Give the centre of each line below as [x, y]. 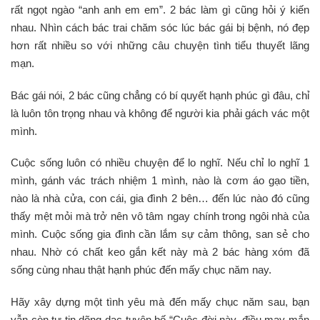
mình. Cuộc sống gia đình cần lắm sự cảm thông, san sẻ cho [160, 234]
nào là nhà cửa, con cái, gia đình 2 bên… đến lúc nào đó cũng [160, 198]
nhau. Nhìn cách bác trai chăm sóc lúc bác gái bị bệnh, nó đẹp [160, 27]
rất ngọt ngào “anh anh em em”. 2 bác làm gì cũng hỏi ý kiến [160, 10]
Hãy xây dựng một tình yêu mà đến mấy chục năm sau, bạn [160, 301]
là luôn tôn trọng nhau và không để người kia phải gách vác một [160, 113]
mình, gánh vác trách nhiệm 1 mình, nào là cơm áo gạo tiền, [160, 180]
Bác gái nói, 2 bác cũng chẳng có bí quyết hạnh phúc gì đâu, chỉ [160, 95]
